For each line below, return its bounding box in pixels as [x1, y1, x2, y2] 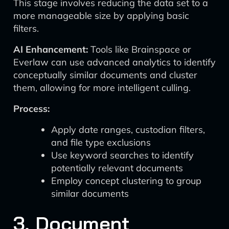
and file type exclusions [51, 136, 151, 148]
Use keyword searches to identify [51, 149, 194, 161]
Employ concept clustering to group [51, 175, 201, 187]
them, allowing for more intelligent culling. [13, 82, 191, 94]
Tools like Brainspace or [88, 43, 191, 55]
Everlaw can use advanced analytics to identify [13, 56, 216, 68]
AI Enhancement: [13, 43, 88, 55]
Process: [13, 103, 50, 114]
